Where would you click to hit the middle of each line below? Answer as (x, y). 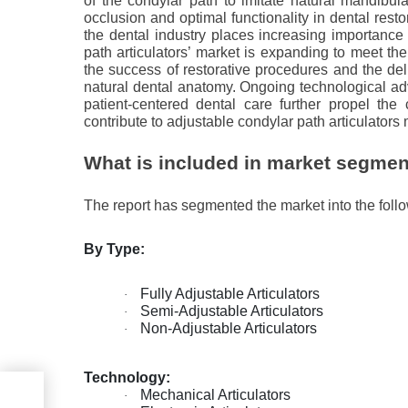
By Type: (114, 249)
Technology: (127, 377)
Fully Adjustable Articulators (230, 293)
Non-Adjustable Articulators (229, 328)
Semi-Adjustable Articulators (232, 311)
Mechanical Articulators (215, 394)
